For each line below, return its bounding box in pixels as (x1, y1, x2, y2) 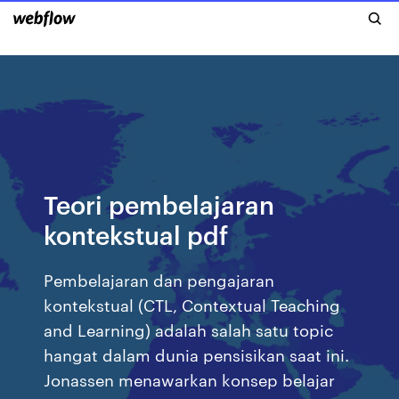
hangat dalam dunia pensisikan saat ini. (44, 343, 350, 365)
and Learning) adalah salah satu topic (44, 318, 334, 340)
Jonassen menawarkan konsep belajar (44, 368, 336, 390)
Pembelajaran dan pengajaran (44, 268, 275, 290)
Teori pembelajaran (44, 187, 275, 220)
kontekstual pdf (44, 217, 229, 250)
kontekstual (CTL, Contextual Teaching (44, 293, 341, 315)
